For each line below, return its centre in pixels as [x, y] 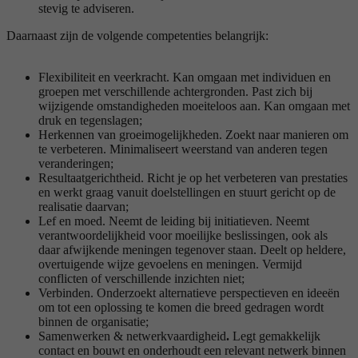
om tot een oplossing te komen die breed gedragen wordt [181, 307]
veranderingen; [76, 163]
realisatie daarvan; [84, 206]
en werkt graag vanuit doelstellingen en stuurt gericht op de [187, 192]
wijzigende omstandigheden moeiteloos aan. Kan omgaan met [194, 105]
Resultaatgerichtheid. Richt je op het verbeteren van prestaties [193, 177]
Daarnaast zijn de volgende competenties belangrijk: [137, 35]
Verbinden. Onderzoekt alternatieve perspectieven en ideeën [189, 292]
